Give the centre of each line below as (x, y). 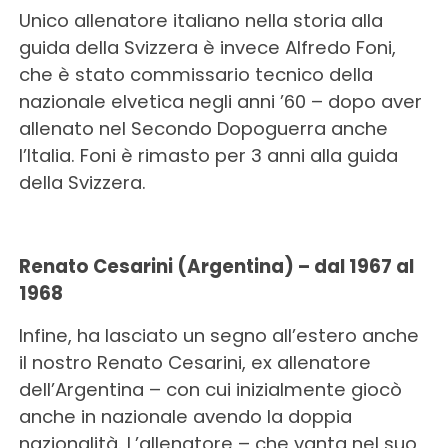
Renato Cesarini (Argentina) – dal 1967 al (216, 266)
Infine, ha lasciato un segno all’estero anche (218, 335)
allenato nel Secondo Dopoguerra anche (203, 128)
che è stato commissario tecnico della (195, 74)
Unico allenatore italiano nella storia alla (200, 20)
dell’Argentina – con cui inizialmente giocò (210, 389)
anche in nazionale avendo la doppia (185, 416)
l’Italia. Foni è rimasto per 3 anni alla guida (208, 155)
